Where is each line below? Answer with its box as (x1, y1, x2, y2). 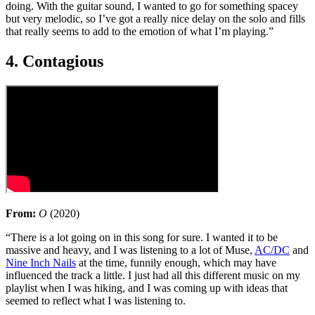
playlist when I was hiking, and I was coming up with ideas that (6, 282, 288, 295)
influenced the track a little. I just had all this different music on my (6, 269, 300, 282)
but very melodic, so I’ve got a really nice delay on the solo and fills (6, 13, 305, 25)
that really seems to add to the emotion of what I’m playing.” (6, 25, 274, 38)
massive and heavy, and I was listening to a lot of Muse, (6, 244, 255, 257)
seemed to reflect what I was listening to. (6, 295, 188, 307)
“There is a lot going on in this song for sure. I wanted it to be (6, 231, 278, 244)
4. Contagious (6, 52, 103, 71)
